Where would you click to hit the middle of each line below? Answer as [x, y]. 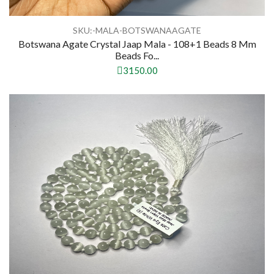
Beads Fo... [137, 56]
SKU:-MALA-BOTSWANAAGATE [137, 31]
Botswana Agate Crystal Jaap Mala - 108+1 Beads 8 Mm [137, 44]
